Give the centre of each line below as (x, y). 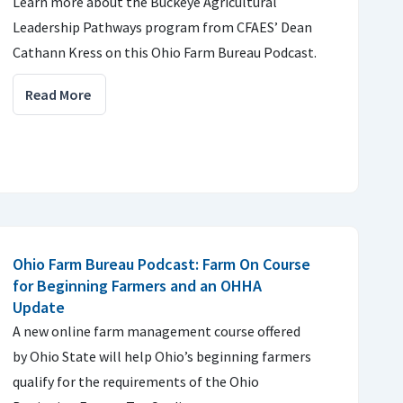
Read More (58, 94)
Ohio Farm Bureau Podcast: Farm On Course (161, 264)
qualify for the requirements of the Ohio (136, 381)
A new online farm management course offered (157, 331)
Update (39, 307)
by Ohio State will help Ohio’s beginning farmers (162, 356)
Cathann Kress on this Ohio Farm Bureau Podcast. (165, 52)
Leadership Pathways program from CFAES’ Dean (162, 27)
